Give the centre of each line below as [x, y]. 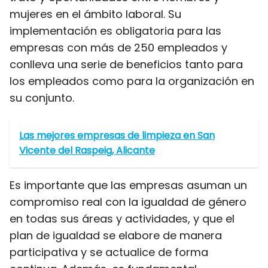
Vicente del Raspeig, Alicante [87, 150]
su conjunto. [42, 98]
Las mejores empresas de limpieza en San [117, 135]
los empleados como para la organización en [132, 81]
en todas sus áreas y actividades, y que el [122, 219]
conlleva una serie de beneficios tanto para [126, 64]
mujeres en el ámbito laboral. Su [95, 14]
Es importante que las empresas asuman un [128, 185]
